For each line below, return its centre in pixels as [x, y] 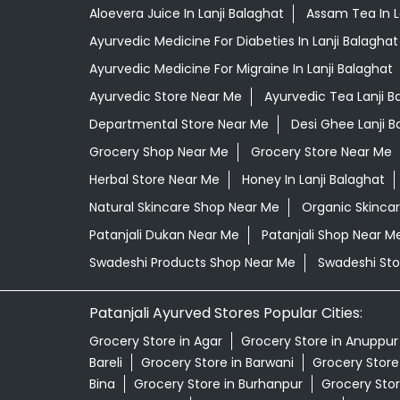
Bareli [105, 363]
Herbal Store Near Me [154, 180]
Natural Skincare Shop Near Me [184, 208]
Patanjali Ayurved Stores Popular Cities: [225, 313]
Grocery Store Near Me [321, 152]
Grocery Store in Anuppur [319, 342]
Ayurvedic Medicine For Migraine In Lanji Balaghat [241, 69]
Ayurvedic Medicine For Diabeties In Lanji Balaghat [243, 42]
